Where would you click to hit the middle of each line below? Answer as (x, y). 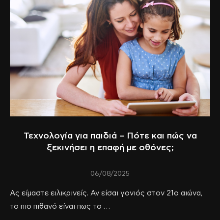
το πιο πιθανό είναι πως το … (60, 206)
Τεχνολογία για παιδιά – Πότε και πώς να (110, 136)
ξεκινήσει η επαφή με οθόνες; (110, 148)
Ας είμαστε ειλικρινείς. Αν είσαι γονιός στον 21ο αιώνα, (106, 193)
